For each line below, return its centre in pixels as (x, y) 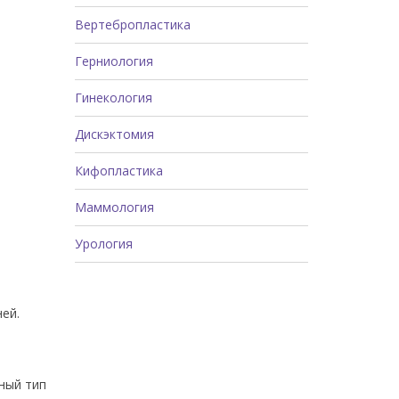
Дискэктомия (114, 134)
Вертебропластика (132, 24)
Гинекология (113, 97)
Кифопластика (118, 170)
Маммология (114, 207)
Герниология (114, 61)
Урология (103, 243)
